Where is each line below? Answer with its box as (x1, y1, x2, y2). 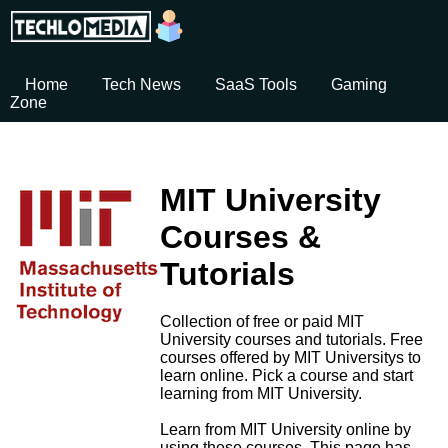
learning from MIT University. (160, 385, 362, 402)
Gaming (331, 76, 387, 93)
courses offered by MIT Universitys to (160, 349, 421, 366)
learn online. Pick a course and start (160, 367, 413, 384)
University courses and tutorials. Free (160, 331, 423, 348)
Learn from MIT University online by (160, 421, 411, 438)
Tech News (102, 76, 181, 93)
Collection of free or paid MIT (160, 313, 364, 330)
